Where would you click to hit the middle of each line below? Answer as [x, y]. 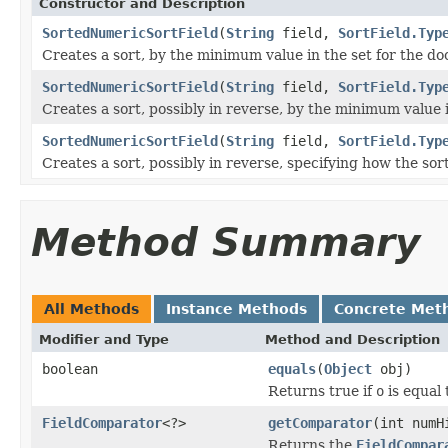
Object [348, 368]
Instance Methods [236, 308]
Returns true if [322, 390]
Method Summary [225, 242]
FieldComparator [102, 422]
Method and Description [352, 339]
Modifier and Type [104, 339]
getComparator [320, 422]
